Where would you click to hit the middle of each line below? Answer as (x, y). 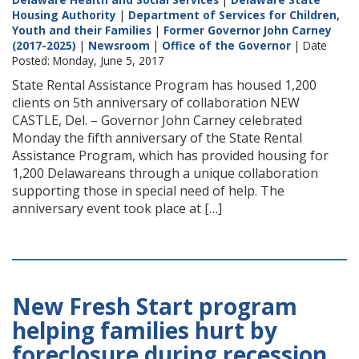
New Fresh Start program (155, 306)
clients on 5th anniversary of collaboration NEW (156, 103)
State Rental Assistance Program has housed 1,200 (164, 85)
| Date (309, 45)
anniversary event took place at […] (117, 208)
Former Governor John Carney (248, 30)
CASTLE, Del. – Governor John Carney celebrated (157, 120)
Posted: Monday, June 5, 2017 (88, 61)
